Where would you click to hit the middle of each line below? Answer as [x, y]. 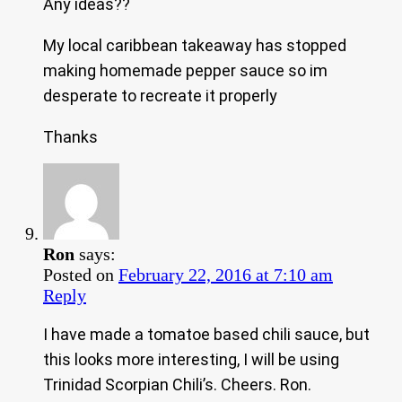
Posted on [81, 274]
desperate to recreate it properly [160, 95]
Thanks [70, 136]
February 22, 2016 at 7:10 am [226, 274]
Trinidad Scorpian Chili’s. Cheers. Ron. [177, 384]
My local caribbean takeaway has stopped [195, 45]
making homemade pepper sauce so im [185, 70]
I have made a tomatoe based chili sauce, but [206, 334]
